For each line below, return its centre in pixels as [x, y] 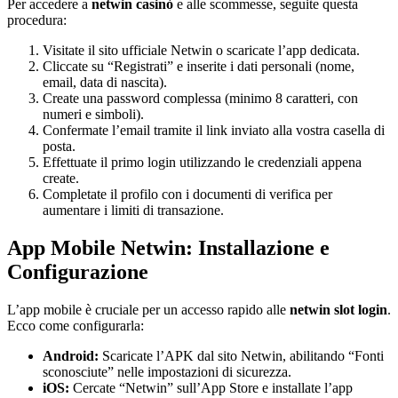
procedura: [37, 20]
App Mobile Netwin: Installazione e [168, 248]
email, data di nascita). [105, 83]
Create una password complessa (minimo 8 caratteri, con [200, 99]
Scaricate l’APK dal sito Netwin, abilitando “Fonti [241, 356]
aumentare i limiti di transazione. [133, 211]
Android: [71, 356]
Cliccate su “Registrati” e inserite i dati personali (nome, [199, 67]
